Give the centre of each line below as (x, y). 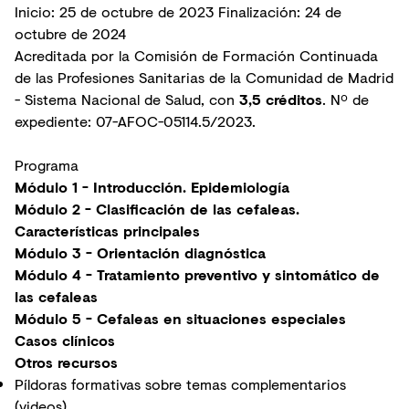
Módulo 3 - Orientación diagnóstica (140, 253)
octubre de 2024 (73, 34)
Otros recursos (66, 362)
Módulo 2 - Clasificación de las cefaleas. (157, 209)
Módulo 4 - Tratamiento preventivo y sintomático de (197, 275)
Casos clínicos (65, 341)
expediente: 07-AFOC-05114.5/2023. (135, 121)
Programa (47, 165)
